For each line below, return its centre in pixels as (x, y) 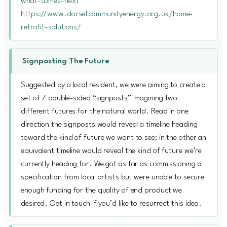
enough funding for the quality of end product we (102, 190)
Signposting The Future (66, 61)
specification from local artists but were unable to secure (113, 177)
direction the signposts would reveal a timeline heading (109, 124)
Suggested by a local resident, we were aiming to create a (113, 85)
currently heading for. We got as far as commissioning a (111, 164)
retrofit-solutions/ (51, 27)
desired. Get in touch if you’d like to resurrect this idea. (111, 203)
